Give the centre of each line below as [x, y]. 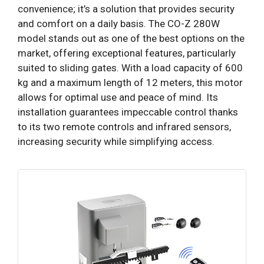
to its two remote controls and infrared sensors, [124, 126]
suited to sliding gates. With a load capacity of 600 [130, 67]
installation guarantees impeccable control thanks [128, 112]
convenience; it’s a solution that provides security [126, 9]
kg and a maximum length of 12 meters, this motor [130, 82]
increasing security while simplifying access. [116, 141]
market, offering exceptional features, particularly [127, 53]
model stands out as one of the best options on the [131, 38]
